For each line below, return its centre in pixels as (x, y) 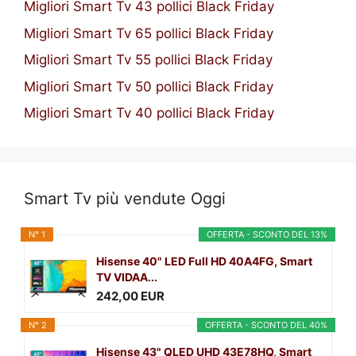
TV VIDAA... (127, 277)
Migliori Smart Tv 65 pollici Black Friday (149, 33)
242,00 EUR (130, 296)
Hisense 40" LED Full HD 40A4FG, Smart (204, 261)
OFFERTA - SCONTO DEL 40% (266, 325)
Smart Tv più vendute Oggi (125, 199)
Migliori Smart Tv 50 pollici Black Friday (149, 86)
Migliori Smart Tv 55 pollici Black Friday (148, 60)
